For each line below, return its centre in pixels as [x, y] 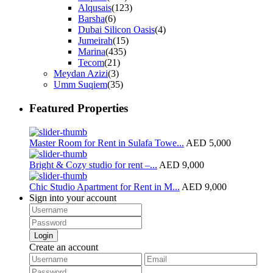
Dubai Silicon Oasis [116, 30]
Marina [92, 52]
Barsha [91, 19]
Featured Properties [79, 108]
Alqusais [95, 8]
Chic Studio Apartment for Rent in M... [105, 186]
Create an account [64, 247]
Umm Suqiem [80, 85]
